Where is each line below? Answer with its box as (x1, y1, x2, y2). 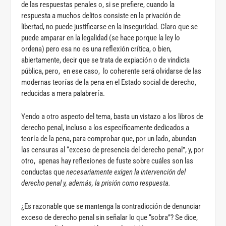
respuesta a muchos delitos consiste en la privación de (21, 11, 181, 20)
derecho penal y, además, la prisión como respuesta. (21, 178, 171, 188)
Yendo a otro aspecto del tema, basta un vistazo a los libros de (21, 111, 204, 121)
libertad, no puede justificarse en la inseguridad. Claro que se (21, 22, 198, 31)
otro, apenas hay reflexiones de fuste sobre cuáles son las (21, 156, 194, 165)
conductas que (21, 167, 67, 177)
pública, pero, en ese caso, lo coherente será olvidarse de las (21, 66, 202, 76)
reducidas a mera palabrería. (21, 88, 105, 98)
